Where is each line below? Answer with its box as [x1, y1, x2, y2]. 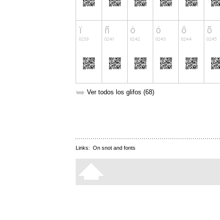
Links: [76, 145, 93, 151]
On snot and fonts [93, 145, 136, 151]
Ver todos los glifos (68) [87, 88, 154, 96]
